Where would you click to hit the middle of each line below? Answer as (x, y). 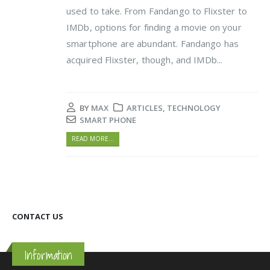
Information (48, 255)
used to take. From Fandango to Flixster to (157, 11)
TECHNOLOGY (194, 108)
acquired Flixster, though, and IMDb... (145, 60)
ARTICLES (145, 108)
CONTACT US (38, 216)
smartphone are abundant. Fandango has (153, 44)
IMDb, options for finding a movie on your (154, 27)
